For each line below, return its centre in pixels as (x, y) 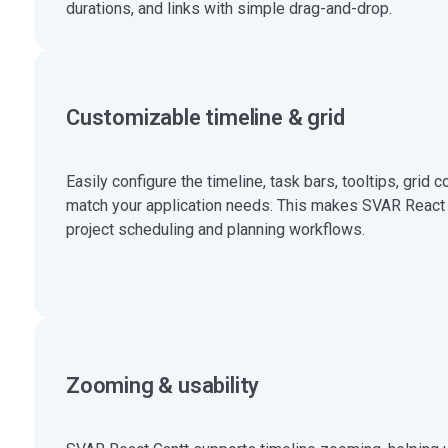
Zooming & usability (163, 386)
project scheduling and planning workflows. (215, 230)
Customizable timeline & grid (205, 118)
